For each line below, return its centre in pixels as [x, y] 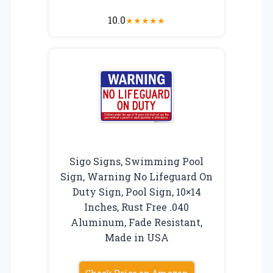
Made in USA [136, 237]
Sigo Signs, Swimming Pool [136, 161]
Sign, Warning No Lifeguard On [136, 176]
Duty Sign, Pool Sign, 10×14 [136, 191]
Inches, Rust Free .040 [136, 207]
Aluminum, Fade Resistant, [136, 222]
